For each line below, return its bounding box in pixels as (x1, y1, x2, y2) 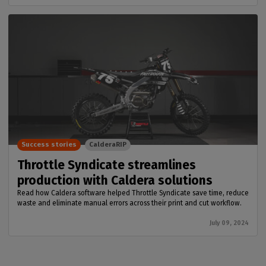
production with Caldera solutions (17, 173, 213, 189)
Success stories (21, 141, 77, 149)
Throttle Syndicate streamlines (17, 157, 196, 173)
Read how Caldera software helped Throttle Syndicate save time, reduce (17, 189, 249, 198)
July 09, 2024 (210, 219, 249, 227)
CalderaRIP (89, 141, 126, 149)
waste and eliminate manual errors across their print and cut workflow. (17, 199, 242, 208)
